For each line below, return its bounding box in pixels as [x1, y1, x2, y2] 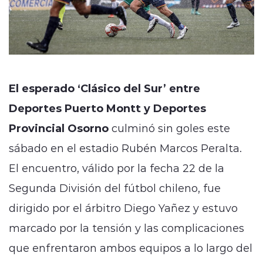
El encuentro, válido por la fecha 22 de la [9, 160, 224, 175]
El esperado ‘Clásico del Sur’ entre [9, 80, 200, 95]
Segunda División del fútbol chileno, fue [9, 180, 221, 195]
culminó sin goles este [109, 120, 230, 135]
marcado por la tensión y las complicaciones [9, 220, 244, 235]
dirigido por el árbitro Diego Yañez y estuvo [9, 200, 238, 215]
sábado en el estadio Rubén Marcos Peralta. [9, 140, 242, 155]
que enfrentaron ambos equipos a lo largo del [9, 240, 252, 255]
